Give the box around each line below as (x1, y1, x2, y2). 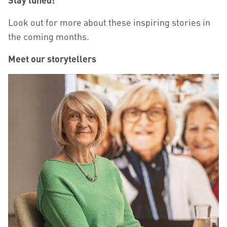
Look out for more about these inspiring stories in (8, 16, 210, 28)
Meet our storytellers (8, 53, 96, 65)
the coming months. (8, 30, 89, 43)
